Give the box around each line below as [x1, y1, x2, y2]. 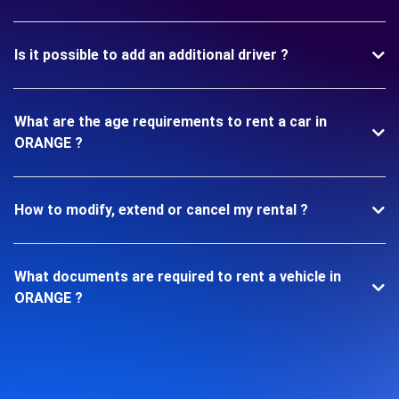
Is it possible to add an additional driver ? [14, 46, 289, 64]
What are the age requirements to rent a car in [14, 113, 327, 131]
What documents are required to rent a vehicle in [14, 268, 341, 286]
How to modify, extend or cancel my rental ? [14, 201, 308, 219]
